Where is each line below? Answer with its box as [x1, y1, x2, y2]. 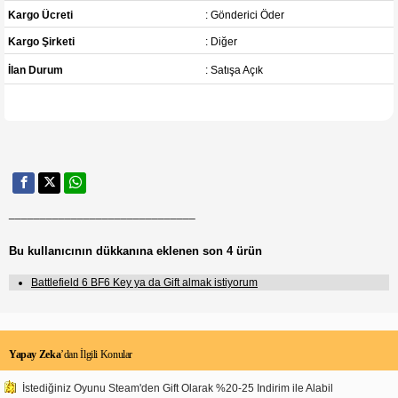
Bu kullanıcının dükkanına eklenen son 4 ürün [9, 243, 262, 258]
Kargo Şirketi [8, 35, 76, 48]
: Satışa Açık [204, 63, 263, 76]
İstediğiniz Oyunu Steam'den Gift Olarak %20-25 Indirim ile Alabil [22, 381, 333, 394]
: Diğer [204, 35, 237, 48]
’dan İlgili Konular [60, 347, 132, 361]
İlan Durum [8, 63, 64, 76]
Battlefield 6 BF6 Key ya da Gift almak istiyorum [31, 275, 258, 289]
